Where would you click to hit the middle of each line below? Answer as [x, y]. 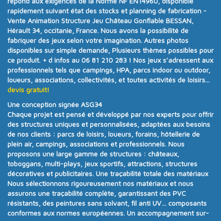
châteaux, [164, 153]
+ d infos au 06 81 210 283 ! [87, 60]
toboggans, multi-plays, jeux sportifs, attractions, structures [102, 163]
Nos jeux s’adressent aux [173, 60]
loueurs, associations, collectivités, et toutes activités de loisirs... [109, 79]
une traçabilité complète [76, 193]
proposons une [32, 153]
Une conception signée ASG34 [55, 104]
